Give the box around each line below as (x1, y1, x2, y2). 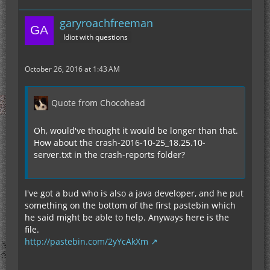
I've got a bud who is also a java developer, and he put (25, 187, 243, 199)
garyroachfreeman (60, 15, 153, 30)
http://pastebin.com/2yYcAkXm (25, 235, 148, 247)
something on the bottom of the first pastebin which (25, 199, 236, 211)
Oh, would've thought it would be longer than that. (34, 124, 238, 136)
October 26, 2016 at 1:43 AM (25, 63, 120, 74)
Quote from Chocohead (51, 96, 145, 108)
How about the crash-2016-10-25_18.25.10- (34, 136, 206, 148)
